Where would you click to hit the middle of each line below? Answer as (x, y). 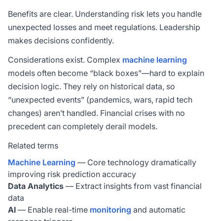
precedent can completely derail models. (83, 126)
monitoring (110, 210)
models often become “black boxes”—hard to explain (106, 73)
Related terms (33, 146)
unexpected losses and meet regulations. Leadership (104, 27)
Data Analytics (36, 186)
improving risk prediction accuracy (72, 174)
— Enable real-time (53, 210)
